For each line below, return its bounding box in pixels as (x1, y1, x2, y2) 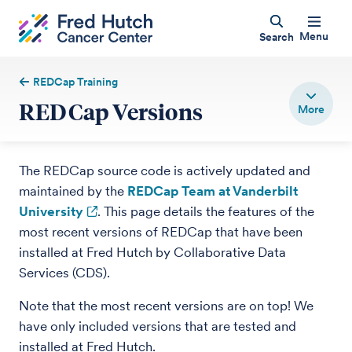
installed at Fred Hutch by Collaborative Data (19, 244, 286, 260)
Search (258, 30, 294, 43)
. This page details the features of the (97, 203, 314, 219)
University (19, 203, 83, 219)
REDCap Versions (19, 97, 203, 126)
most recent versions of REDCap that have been (19, 224, 302, 240)
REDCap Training (33, 75, 119, 88)
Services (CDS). (19, 265, 110, 280)
